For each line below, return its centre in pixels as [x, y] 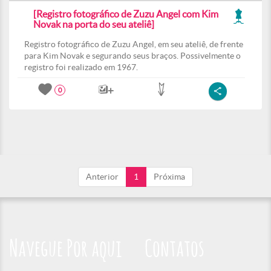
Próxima [169, 177]
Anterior [102, 177]
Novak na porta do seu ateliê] [94, 24]
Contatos [175, 250]
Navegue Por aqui [66, 250]
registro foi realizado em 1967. [81, 67]
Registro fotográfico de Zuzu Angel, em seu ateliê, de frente [134, 44]
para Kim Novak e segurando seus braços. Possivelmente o [132, 56]
